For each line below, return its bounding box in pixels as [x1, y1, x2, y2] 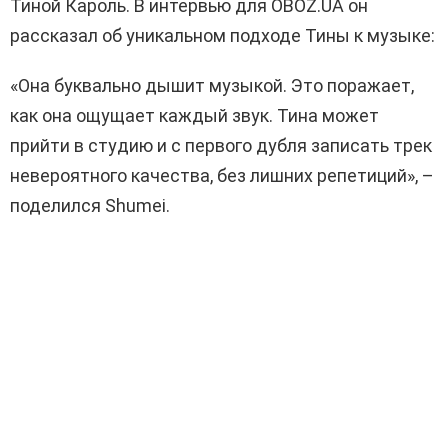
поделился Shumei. [10, 195, 170, 217]
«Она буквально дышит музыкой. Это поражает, [10, 75, 414, 97]
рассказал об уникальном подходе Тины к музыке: [10, 25, 435, 47]
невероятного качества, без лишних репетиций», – [10, 165, 434, 187]
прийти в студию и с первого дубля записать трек [10, 135, 432, 157]
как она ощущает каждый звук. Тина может [10, 105, 379, 127]
